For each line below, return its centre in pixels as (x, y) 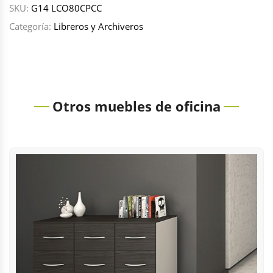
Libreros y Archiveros (98, 26)
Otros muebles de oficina (136, 106)
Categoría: (31, 26)
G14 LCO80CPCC (66, 8)
